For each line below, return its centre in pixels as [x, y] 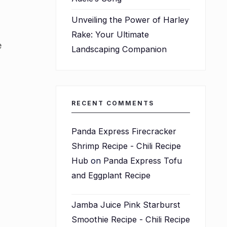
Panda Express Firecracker [124, 131]
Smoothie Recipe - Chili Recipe [130, 219]
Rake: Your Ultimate [110, 34]
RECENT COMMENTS [112, 103]
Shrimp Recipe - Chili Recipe [126, 146]
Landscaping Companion [119, 49]
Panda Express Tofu [142, 160]
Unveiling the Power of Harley [130, 20]
